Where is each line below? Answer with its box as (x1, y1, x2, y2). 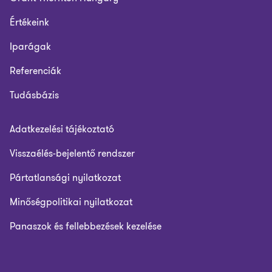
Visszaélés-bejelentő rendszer (10, 146, 135, 160)
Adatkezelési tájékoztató (10, 122, 114, 136)
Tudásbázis (10, 88, 59, 102)
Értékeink (10, 15, 49, 29)
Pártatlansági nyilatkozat (10, 171, 121, 185)
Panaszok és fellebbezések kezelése (10, 219, 161, 233)
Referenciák (10, 64, 61, 78)
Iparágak (10, 39, 51, 53)
